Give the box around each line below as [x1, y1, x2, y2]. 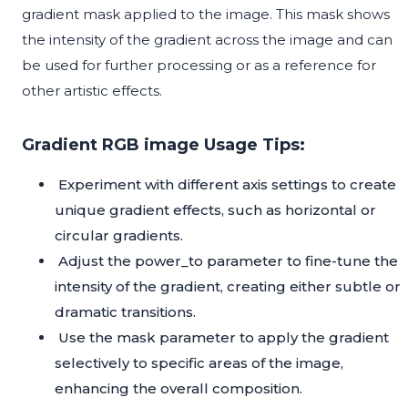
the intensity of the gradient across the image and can [22, 31, 393, 49]
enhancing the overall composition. [55, 380, 302, 398]
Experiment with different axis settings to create [58, 176, 396, 194]
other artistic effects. [22, 82, 162, 100]
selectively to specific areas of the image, [55, 354, 343, 372]
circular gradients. [55, 227, 183, 245]
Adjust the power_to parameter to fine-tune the [58, 252, 398, 270]
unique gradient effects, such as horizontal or [55, 201, 376, 219]
